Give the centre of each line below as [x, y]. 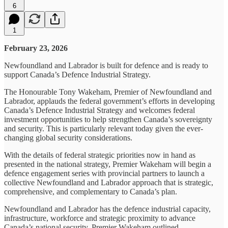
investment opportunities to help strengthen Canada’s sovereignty [108, 119]
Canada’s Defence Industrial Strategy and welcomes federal [99, 110]
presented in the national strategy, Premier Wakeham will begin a [108, 164]
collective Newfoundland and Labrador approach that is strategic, [109, 182]
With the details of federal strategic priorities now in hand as [100, 155]
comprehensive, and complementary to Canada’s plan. [91, 191]
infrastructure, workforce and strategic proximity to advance [100, 218]
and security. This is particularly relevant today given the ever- [104, 128]
